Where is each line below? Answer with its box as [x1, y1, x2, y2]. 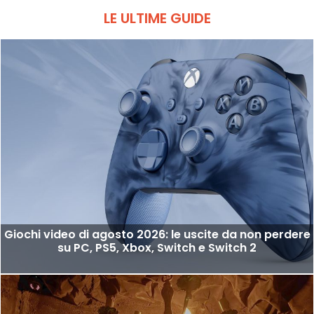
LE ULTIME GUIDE [103, 8, 211, 28]
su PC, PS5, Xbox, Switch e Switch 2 [57, 240, 257, 257]
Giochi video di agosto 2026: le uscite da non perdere [4, 226, 310, 243]
